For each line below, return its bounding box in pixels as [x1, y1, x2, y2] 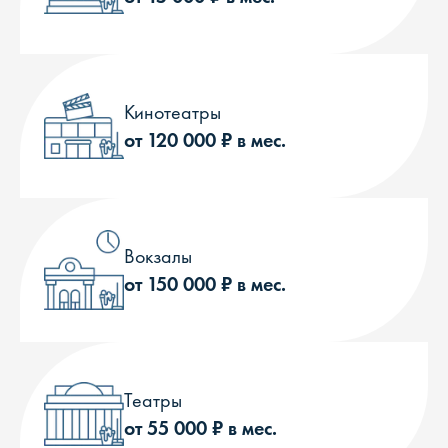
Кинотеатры [124, 99, 221, 125]
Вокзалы [124, 243, 192, 269]
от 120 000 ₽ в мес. [124, 127, 286, 153]
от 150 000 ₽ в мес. [124, 271, 286, 297]
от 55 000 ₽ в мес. [124, 415, 277, 441]
